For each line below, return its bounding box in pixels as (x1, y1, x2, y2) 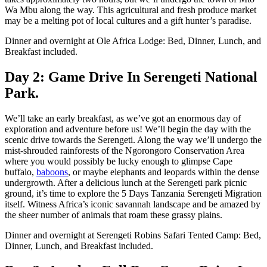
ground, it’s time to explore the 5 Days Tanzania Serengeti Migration (5, 188, 262, 198)
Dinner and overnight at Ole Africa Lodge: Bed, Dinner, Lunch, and (5, 35, 261, 46)
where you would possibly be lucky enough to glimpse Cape (5, 156, 232, 166)
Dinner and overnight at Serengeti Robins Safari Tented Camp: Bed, (5, 229, 261, 240)
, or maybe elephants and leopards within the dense (68, 166, 259, 177)
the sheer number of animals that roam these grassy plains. (5, 209, 222, 220)
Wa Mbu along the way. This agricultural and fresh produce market (5, 4, 256, 15)
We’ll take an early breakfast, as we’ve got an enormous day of (5, 113, 241, 123)
